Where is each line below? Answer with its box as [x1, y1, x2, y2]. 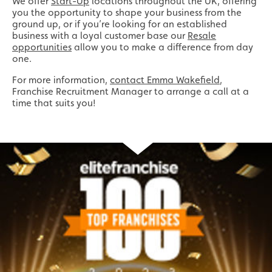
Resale [188, 30, 216, 42]
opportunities [12, 41, 72, 53]
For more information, [12, 74, 110, 86]
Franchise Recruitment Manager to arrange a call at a [12, 86, 249, 98]
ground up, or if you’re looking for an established [12, 18, 227, 30]
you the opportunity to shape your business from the [12, 7, 242, 19]
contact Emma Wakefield [110, 74, 220, 86]
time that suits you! [12, 97, 95, 109]
